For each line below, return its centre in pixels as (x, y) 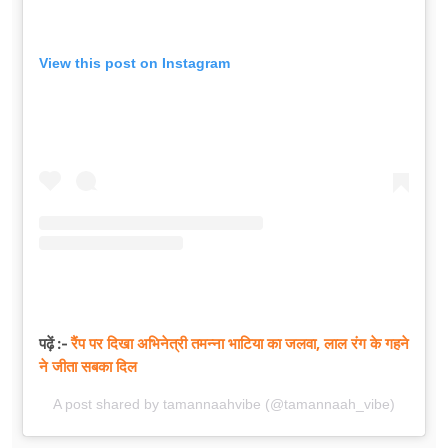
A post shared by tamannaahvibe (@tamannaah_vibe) (224, 403)
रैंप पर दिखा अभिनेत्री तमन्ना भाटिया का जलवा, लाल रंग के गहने (240, 342)
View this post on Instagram (134, 62)
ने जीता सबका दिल (88, 365)
